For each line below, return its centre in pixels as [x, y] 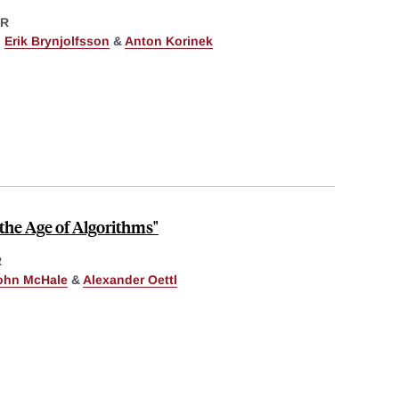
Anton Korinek [169, 41]
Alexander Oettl [130, 279]
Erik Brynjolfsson [57, 41]
